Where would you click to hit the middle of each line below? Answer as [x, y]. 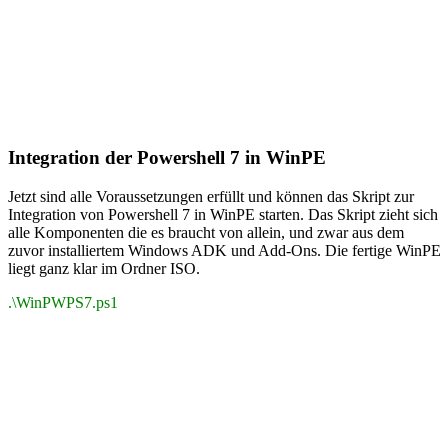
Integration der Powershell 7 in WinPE [167, 157]
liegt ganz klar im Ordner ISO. [104, 268]
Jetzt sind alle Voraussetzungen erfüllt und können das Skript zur [211, 196]
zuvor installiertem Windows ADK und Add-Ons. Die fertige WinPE [224, 250]
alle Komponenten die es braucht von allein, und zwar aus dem [206, 232]
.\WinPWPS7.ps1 [63, 302]
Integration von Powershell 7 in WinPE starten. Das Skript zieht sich [223, 214]
